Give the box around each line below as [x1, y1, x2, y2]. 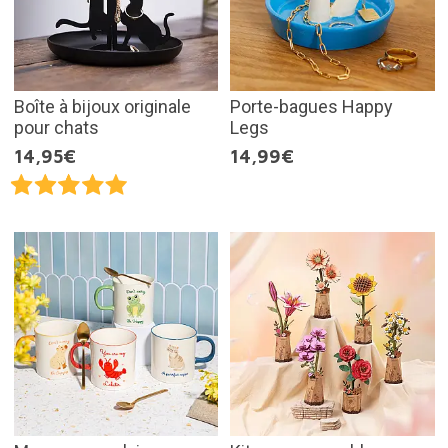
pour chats [13, 116, 99, 138]
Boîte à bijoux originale [13, 95, 191, 117]
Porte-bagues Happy [230, 95, 393, 117]
